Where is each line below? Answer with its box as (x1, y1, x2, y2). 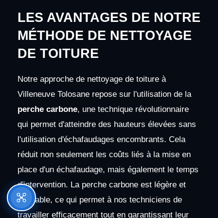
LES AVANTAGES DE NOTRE (17, 10, 200, 25)
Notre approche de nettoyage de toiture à (17, 74, 166, 84)
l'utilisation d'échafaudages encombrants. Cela (17, 135, 185, 145)
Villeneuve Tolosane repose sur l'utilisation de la (17, 90, 191, 99)
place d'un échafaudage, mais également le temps (17, 165, 199, 175)
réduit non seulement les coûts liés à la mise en (17, 150, 191, 160)
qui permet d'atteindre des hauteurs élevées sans (17, 120, 196, 129)
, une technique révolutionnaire (77, 105, 189, 114)
